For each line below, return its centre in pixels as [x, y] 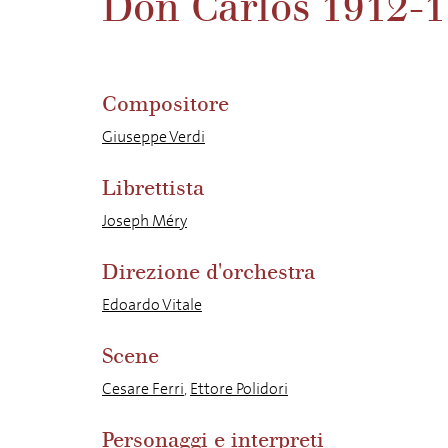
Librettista [153, 188]
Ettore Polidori [239, 388]
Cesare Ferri [143, 388]
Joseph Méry [144, 220]
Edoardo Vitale [152, 304]
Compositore [165, 104]
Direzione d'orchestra [208, 272]
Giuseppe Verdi [153, 136]
